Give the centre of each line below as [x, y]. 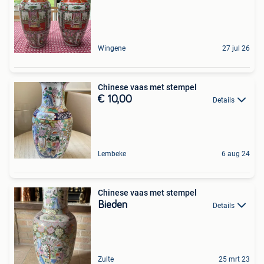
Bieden [113, 205]
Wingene [112, 48]
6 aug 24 [236, 154]
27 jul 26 [236, 48]
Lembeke [112, 154]
